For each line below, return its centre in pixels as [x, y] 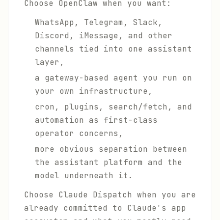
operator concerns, [79, 133]
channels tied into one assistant [113, 49]
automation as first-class [96, 120]
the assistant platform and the [109, 162]
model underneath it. [84, 176]
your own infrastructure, [94, 91]
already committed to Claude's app [105, 208]
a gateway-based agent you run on [113, 78]
